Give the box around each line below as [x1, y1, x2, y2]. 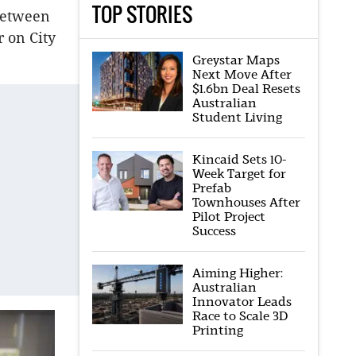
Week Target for [192, 166, 286, 181]
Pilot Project [192, 209, 265, 224]
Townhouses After [192, 195, 300, 210]
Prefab [192, 180, 231, 195]
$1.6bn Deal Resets [192, 81, 300, 96]
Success [192, 223, 236, 238]
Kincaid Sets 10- [192, 152, 286, 167]
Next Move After [192, 67, 292, 82]
